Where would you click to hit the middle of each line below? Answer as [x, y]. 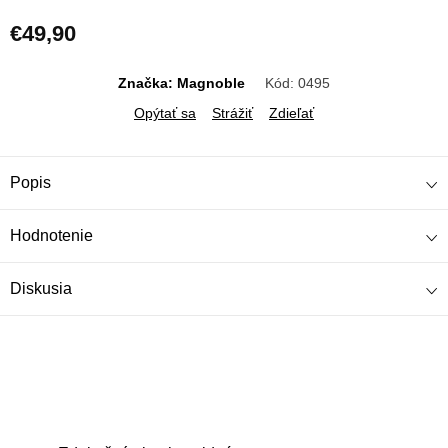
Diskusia [41, 288]
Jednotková [45, 57]
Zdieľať [291, 112]
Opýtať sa [165, 112]
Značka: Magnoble [181, 82]
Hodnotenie [51, 235]
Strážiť [232, 112]
